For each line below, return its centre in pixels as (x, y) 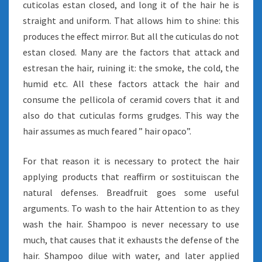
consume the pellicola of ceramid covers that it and (131, 99)
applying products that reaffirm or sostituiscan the (131, 177)
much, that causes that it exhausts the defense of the (131, 240)
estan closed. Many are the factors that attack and (131, 52)
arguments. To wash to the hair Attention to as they (131, 208)
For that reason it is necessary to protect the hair (131, 161)
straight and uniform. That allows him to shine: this (131, 20)
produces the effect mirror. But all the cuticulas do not (131, 36)
